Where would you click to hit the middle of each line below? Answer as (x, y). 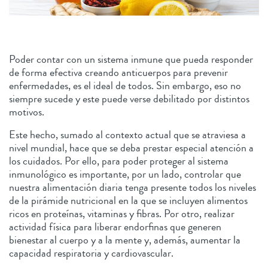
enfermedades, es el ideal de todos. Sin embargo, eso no (125, 85)
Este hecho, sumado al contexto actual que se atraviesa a (127, 134)
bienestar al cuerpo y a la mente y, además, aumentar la (125, 240)
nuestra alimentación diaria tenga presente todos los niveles (133, 187)
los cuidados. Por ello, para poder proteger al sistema (119, 161)
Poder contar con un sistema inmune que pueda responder (131, 59)
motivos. (29, 112)
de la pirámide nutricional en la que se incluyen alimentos (128, 200)
